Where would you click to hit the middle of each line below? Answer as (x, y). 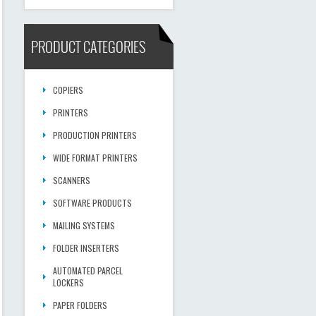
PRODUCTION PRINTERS (95, 135)
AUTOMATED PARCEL (87, 271)
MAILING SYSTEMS (84, 225)
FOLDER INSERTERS (86, 248)
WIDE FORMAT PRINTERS (95, 158)
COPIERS (68, 90)
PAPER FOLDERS (80, 305)
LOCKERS (68, 282)
